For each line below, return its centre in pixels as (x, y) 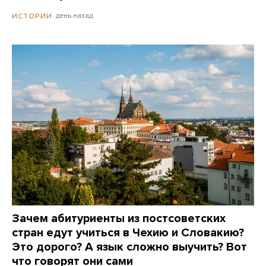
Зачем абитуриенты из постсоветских (119, 219)
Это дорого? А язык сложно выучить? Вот (129, 247)
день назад (74, 16)
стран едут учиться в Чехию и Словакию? (128, 233)
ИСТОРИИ (32, 16)
